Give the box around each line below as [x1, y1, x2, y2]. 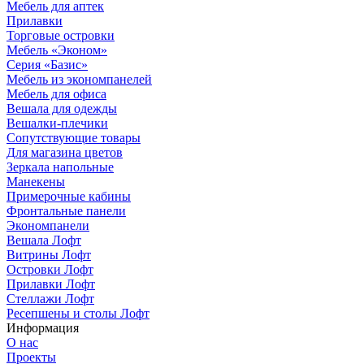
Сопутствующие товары [6, 131, 141, 145]
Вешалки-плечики [6, 116, 108, 131]
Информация [6, 321, 79, 336]
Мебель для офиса [6, 87, 106, 102]
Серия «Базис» [6, 58, 88, 72]
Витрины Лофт [6, 248, 91, 262]
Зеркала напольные [6, 160, 114, 175]
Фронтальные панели [6, 204, 126, 219]
